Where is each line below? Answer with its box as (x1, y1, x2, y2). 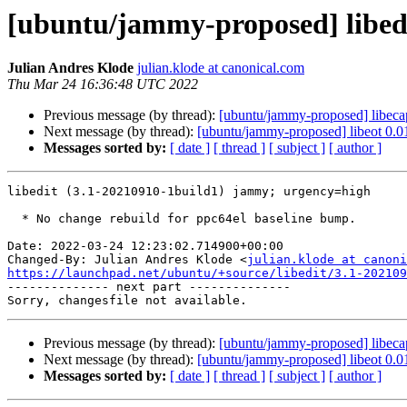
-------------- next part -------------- (7, 280, 291, 294)
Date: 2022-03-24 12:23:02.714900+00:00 (7, 239, 283, 253)
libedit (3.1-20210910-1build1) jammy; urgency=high (7, 184, 371, 199)
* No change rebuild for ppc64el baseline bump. (7, 212, 22, 226)
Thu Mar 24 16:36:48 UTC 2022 (7, 76, 198, 93)
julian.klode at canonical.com (137, 60, 304, 76)
